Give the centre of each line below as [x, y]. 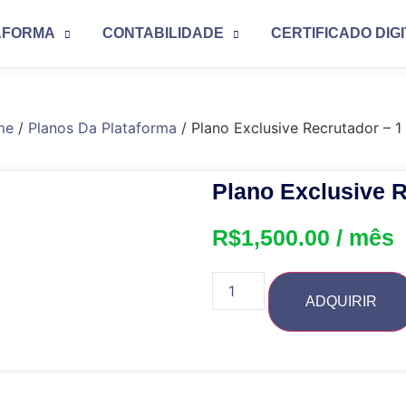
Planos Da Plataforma [102, 128]
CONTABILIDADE [163, 33]
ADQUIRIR [342, 302]
